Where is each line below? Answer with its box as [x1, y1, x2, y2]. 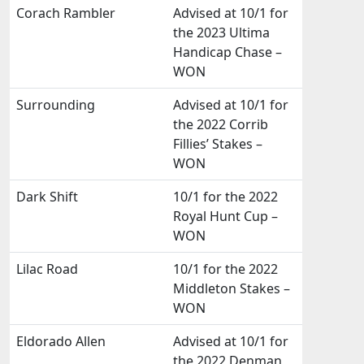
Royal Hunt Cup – [173, 207, 278, 225]
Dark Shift [16, 188, 78, 206]
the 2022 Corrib [173, 115, 268, 133]
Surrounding [16, 96, 95, 114]
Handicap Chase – [173, 43, 282, 61]
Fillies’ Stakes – [173, 135, 262, 153]
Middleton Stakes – [173, 279, 290, 297]
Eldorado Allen [16, 332, 106, 350]
